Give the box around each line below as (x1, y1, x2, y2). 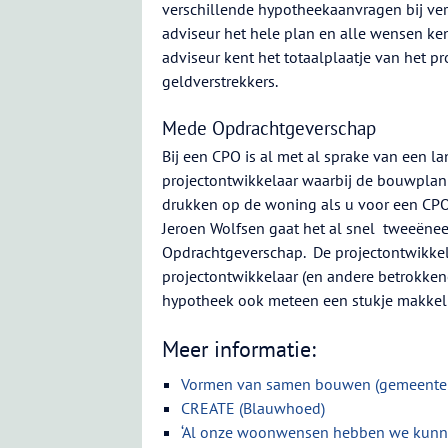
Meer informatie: (162, 335, 316, 363)
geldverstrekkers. (162, 71, 278, 91)
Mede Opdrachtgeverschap (162, 116, 376, 140)
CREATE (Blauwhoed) (181, 398, 326, 418)
